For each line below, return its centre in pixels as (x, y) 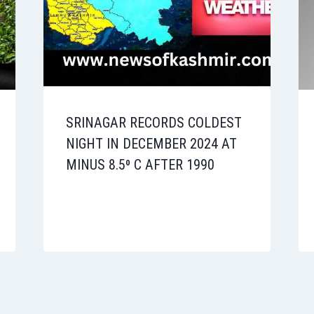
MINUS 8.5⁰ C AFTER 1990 (140, 164)
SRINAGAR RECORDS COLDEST (153, 122)
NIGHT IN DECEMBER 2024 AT (151, 143)
